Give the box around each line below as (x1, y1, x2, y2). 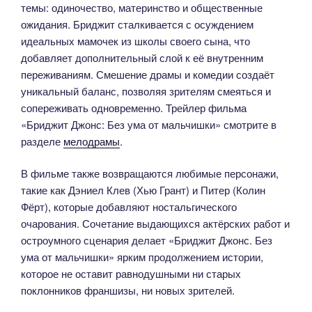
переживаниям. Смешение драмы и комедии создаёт (21, 66, 274, 81)
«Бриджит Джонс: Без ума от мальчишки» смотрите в (21, 116, 276, 132)
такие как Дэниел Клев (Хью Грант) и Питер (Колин (21, 182, 265, 198)
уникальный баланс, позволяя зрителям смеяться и (21, 83, 271, 98)
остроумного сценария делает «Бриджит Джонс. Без (21, 233, 272, 248)
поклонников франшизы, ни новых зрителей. (21, 283, 235, 298)
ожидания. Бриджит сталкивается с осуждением (21, 16, 253, 31)
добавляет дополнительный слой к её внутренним (21, 49, 263, 65)
